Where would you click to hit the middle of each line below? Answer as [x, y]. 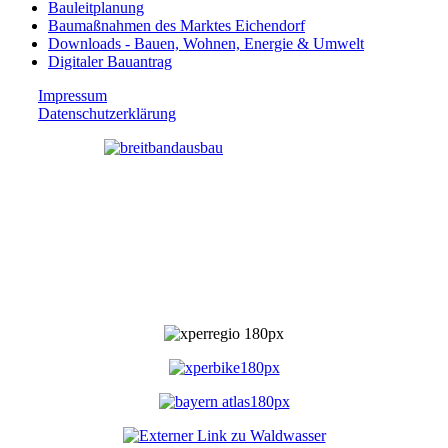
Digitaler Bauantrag [110, 61]
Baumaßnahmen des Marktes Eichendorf [176, 25]
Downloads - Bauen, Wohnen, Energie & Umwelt [206, 43]
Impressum [72, 95]
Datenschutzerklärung [107, 113]
